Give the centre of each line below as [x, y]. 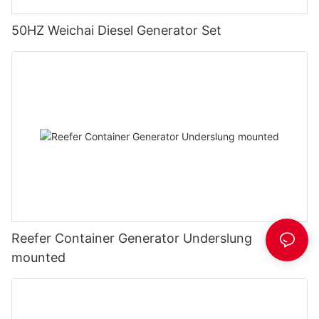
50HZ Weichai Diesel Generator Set [116, 31]
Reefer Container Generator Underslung [132, 238]
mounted [38, 257]
